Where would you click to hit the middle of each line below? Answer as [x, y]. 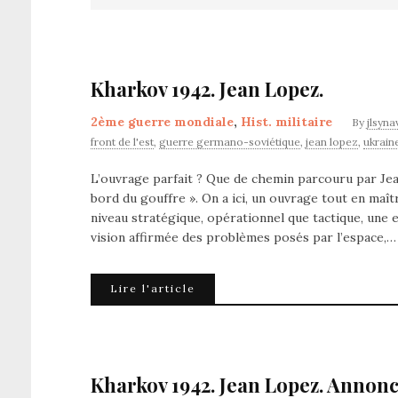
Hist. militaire [287, 122]
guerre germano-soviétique [230, 142]
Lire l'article [153, 288]
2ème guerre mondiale [162, 122]
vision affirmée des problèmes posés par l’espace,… [243, 237]
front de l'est [122, 142]
